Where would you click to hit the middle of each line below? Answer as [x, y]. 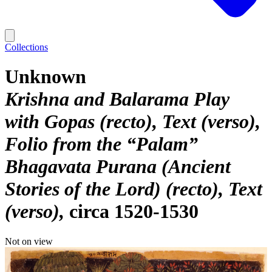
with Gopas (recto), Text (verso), [133, 122]
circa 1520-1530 [134, 212]
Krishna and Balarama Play [117, 99]
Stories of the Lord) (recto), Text [134, 189]
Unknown [46, 77]
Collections [26, 47]
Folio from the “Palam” [101, 144]
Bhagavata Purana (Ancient [118, 167]
